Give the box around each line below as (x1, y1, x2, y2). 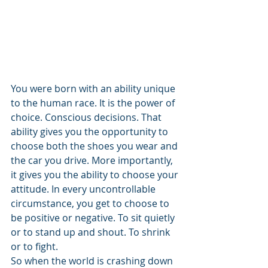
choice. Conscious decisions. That (11, 110, 164, 124)
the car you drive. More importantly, (11, 153, 175, 167)
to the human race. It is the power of (11, 96, 177, 109)
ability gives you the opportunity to (11, 124, 170, 138)
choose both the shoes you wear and (11, 139, 180, 153)
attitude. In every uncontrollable (11, 182, 158, 196)
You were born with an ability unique (11, 81, 178, 95)
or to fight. (11, 239, 58, 253)
